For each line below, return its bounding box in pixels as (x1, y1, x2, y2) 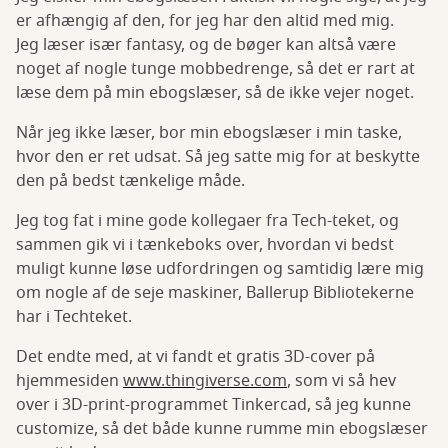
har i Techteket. (16, 305, 132, 330)
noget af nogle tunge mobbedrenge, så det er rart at (16, 57, 415, 82)
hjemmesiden (16, 369, 123, 394)
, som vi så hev (287, 369, 396, 394)
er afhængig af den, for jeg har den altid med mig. (16, 9, 398, 34)
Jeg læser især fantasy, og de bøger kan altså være (16, 33, 396, 58)
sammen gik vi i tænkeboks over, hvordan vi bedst (16, 233, 394, 258)
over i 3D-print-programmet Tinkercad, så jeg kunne (16, 393, 411, 418)
